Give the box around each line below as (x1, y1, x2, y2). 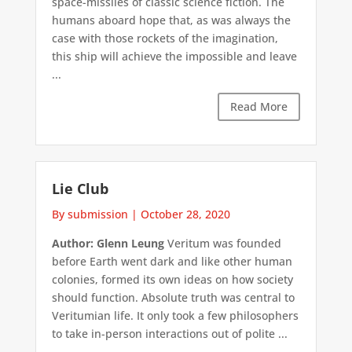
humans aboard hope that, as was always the (51, 13, 291, 28)
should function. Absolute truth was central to (51, 289, 295, 305)
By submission (51, 206, 128, 222)
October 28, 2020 (140, 206, 230, 222)
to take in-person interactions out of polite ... (51, 325, 288, 341)
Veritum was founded (163, 235, 281, 251)
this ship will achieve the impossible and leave (51, 49, 297, 64)
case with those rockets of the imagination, (51, 31, 278, 46)
